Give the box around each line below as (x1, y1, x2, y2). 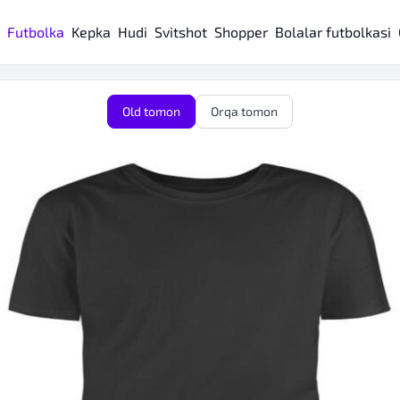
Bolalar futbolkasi (275, 23, 391, 40)
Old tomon (122, 104, 180, 119)
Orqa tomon (211, 104, 278, 119)
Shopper (214, 23, 268, 40)
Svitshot (154, 23, 207, 40)
